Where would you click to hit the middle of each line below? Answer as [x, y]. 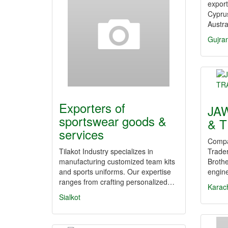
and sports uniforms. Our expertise [115, 172]
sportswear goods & [113, 121]
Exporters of [92, 108]
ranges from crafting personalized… [117, 182]
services [81, 134]
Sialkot [70, 197]
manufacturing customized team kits [117, 161]
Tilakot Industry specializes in [106, 151]
